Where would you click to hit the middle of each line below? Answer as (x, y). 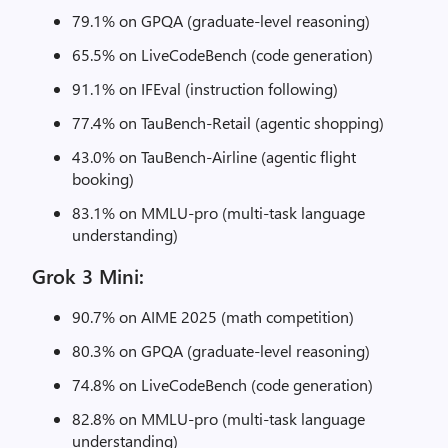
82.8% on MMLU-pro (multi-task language (218, 418)
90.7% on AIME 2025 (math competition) (213, 316)
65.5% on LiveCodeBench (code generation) (222, 54)
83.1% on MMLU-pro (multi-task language (218, 212)
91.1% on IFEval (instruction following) (205, 88)
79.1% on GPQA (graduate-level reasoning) (221, 20)
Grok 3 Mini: (91, 275)
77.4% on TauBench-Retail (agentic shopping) (228, 122)
